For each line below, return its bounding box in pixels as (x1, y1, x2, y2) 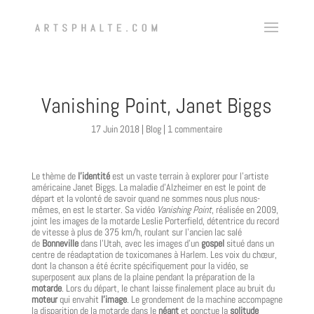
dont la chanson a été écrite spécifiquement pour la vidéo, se (31, 259, 248, 272)
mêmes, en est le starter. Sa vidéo (31, 203, 157, 216)
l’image (100, 293, 127, 306)
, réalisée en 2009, (211, 203, 278, 216)
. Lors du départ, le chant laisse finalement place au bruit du (61, 282, 275, 294)
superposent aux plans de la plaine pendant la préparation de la (31, 271, 254, 283)
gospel (200, 237, 224, 250)
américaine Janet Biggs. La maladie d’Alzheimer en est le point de (31, 181, 266, 193)
